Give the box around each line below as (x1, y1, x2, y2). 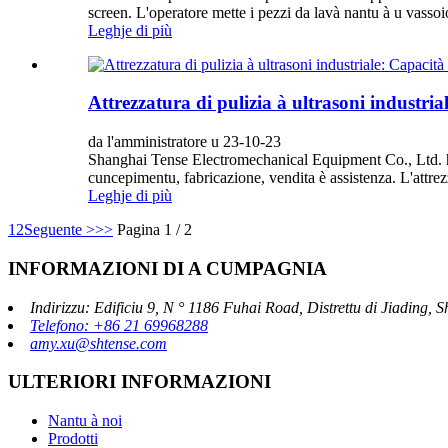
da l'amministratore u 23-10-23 (88, 133, 281, 151)
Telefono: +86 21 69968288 (30, 316, 208, 334)
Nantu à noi (48, 411, 122, 429)
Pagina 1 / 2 (117, 221, 192, 239)
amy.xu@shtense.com (30, 334, 167, 352)
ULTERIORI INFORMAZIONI (8, 371, 271, 393)
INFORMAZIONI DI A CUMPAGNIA (8, 257, 327, 279)
